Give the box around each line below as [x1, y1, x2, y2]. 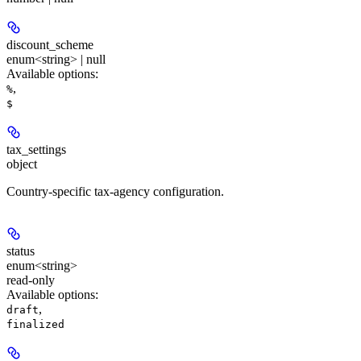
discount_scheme [6, 38, 93, 52]
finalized [6, 318, 64, 331]
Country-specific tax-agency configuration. [6, 185, 224, 199]
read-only [6, 273, 55, 288]
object [6, 157, 37, 172]
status [6, 244, 35, 259]
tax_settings [6, 143, 66, 157]
